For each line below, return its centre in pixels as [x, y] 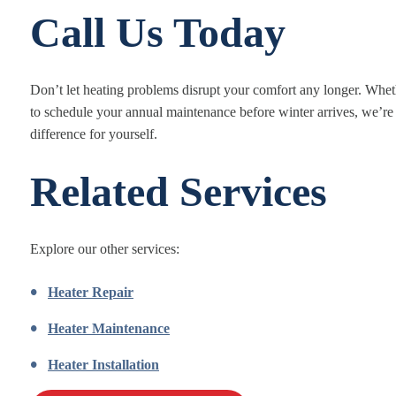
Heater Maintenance [109, 328]
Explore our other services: [105, 249]
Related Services [179, 191]
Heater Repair [91, 292]
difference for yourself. [94, 134]
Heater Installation [103, 365]
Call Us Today [158, 32]
